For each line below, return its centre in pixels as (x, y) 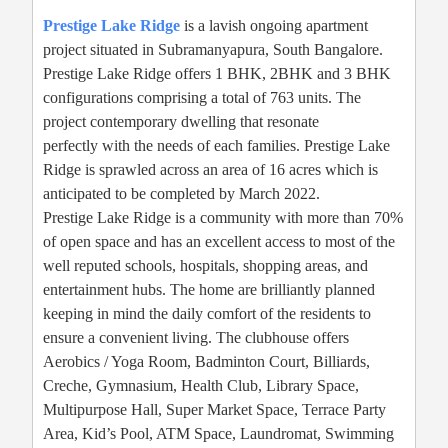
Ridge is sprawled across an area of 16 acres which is (210, 170)
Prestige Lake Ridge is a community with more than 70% (223, 218)
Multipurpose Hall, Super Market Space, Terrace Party (214, 410)
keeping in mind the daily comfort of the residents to (207, 314)
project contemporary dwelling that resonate (181, 122)
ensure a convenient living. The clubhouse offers (196, 338)
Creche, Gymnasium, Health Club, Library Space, (201, 386)
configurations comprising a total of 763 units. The (202, 98)
